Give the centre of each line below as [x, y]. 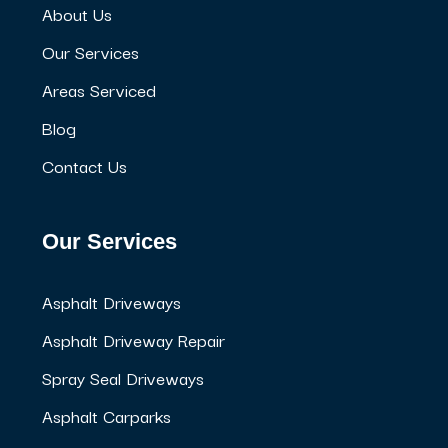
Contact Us [84, 165]
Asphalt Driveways [111, 301]
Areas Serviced [99, 89]
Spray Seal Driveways [123, 377]
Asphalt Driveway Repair [133, 339]
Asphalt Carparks [106, 415]
